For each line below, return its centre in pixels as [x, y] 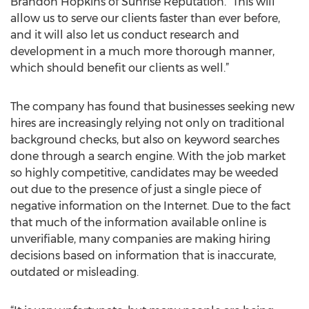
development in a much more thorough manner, [142, 51]
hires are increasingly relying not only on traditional [148, 123]
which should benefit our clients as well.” [120, 68]
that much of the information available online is [138, 222]
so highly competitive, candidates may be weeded [144, 173]
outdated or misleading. [74, 272]
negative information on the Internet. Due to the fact [150, 206]
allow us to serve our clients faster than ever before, [145, 18]
